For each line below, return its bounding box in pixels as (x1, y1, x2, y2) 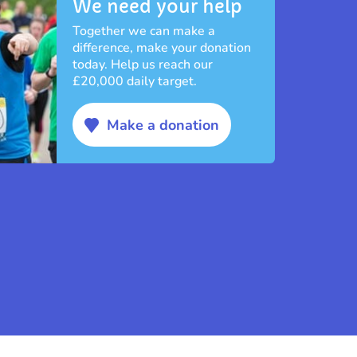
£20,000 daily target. (73, 72, 198, 90)
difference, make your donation (73, 38, 252, 57)
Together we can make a (73, 22, 216, 40)
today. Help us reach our (73, 55, 214, 73)
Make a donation (107, 116, 220, 135)
